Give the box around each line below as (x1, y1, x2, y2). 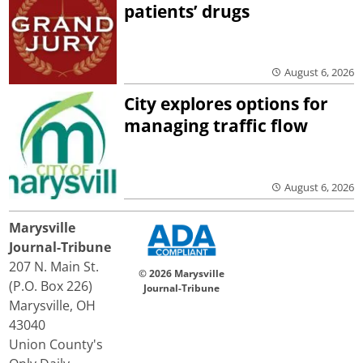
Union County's (9, 335, 104, 353)
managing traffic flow (124, 114, 309, 138)
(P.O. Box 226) (9, 276, 93, 295)
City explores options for (124, 92, 329, 116)
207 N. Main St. (9, 257, 100, 275)
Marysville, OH (9, 296, 96, 314)
